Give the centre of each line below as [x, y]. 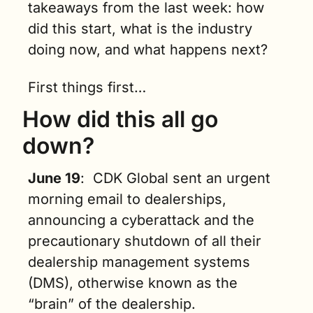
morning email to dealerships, [127, 199]
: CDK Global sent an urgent [175, 178]
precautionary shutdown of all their [145, 241]
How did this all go [120, 119]
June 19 [54, 178]
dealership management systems [139, 262]
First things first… [87, 87]
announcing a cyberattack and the [141, 220]
